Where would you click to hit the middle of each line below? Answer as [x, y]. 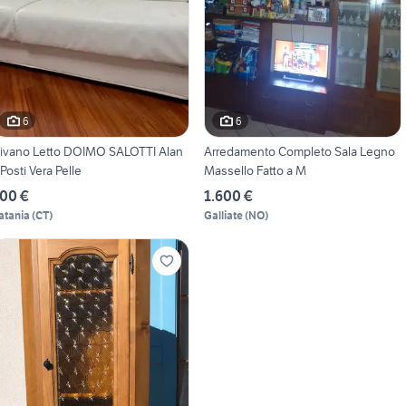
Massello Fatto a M [255, 171]
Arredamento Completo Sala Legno [299, 152]
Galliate [223, 216]
